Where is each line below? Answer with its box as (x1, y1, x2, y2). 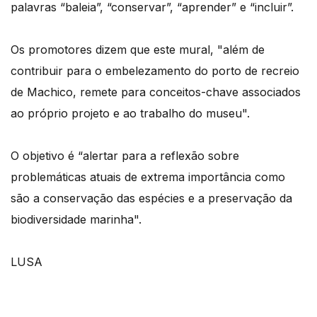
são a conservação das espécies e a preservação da (11, 191, 292, 206)
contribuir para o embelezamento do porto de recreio (11, 64, 299, 79)
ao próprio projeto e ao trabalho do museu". (11, 106, 250, 121)
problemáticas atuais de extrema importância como (11, 170, 285, 185)
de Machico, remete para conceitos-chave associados (11, 85, 301, 100)
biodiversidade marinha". (11, 212, 142, 227)
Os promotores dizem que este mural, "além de (11, 42, 265, 57)
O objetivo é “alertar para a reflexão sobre (11, 149, 239, 163)
